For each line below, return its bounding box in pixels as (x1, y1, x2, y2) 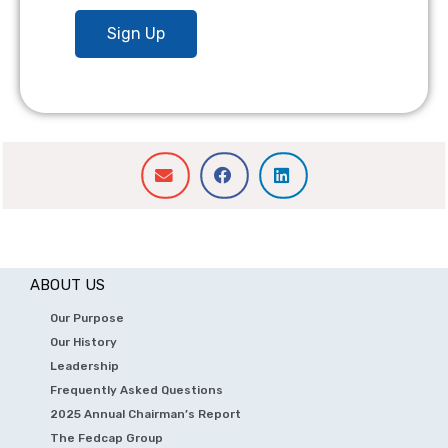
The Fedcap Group (50, 430, 163, 445)
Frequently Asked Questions (50, 382, 223, 397)
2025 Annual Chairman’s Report (50, 406, 241, 421)
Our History (50, 334, 117, 349)
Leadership (50, 358, 119, 373)
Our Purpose (50, 310, 124, 325)
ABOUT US (30, 275, 105, 294)
